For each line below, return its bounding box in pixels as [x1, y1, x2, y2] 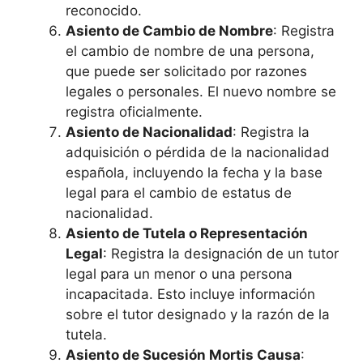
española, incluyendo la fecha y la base [66, 164, 322, 181]
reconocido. [66, 2, 142, 19]
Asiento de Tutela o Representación [66, 224, 308, 241]
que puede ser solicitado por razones [66, 62, 307, 79]
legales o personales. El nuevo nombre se [66, 83, 336, 100]
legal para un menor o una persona [66, 265, 293, 282]
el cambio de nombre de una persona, [66, 42, 314, 59]
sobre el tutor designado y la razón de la [66, 305, 330, 322]
